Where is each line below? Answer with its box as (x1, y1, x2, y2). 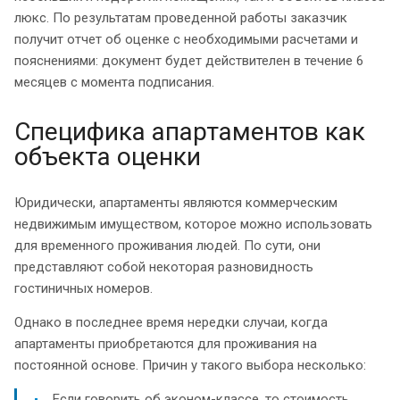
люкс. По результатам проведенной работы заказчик (14, 9, 347, 26)
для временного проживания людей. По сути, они (14, 237, 321, 254)
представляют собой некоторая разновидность (14, 258, 313, 275)
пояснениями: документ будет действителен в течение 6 (14, 52, 363, 69)
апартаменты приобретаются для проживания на (14, 335, 317, 352)
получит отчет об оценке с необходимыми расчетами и (14, 30, 358, 47)
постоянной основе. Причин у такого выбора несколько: (14, 356, 366, 373)
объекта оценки (14, 141, 201, 171)
